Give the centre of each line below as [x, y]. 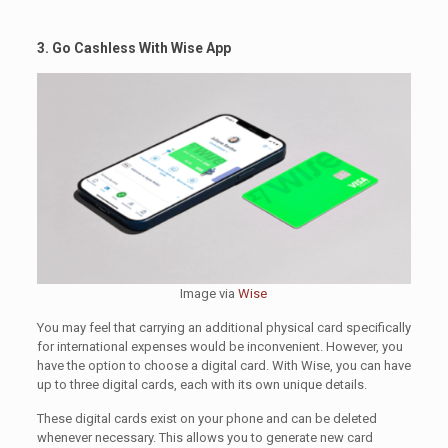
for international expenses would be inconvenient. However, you [219, 346]
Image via [209, 293]
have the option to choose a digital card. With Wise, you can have [223, 365]
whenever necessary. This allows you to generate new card [204, 437]
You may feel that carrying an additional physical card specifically [223, 327]
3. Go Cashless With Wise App [133, 48]
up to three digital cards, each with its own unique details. [201, 384]
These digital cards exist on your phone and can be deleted [206, 418]
